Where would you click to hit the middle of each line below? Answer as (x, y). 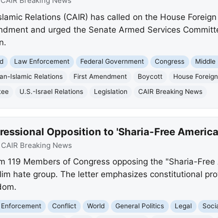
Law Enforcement (42, 62)
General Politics (140, 206)
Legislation (111, 92)
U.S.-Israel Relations (51, 92)
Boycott (150, 77)
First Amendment (100, 77)
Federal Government (112, 62)
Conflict (64, 206)
